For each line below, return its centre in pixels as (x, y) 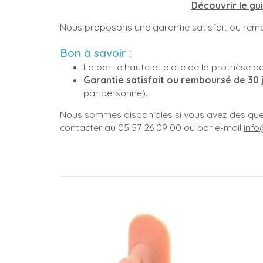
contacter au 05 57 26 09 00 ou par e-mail (152, 127)
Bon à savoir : (99, 53)
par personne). (115, 92)
